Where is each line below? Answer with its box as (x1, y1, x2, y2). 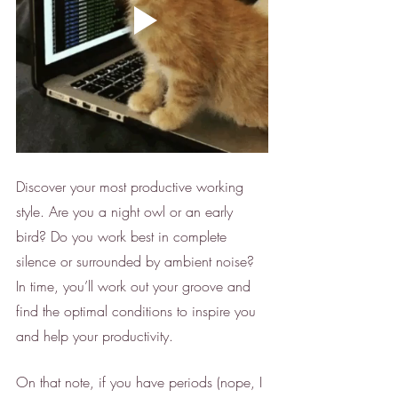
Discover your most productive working (16, 177, 248, 197)
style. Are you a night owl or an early (16, 202, 237, 222)
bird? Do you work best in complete (16, 227, 231, 247)
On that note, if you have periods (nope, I (16, 372, 267, 393)
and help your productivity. (16, 326, 178, 346)
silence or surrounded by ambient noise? (16, 251, 259, 272)
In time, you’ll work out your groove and (16, 276, 255, 297)
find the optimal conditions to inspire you (16, 301, 260, 322)
